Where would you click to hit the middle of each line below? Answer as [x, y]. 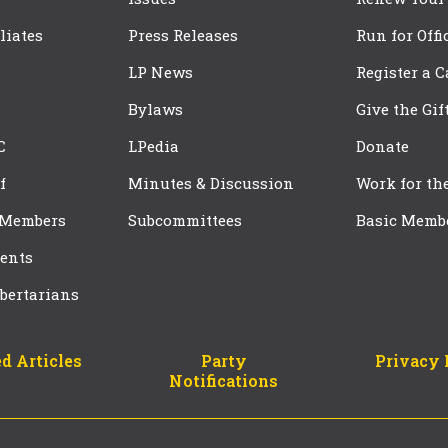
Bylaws [155, 108]
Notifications [224, 381]
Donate [382, 145]
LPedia [153, 145]
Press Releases [183, 34]
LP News [160, 71]
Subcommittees [185, 219]
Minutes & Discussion [211, 182]
